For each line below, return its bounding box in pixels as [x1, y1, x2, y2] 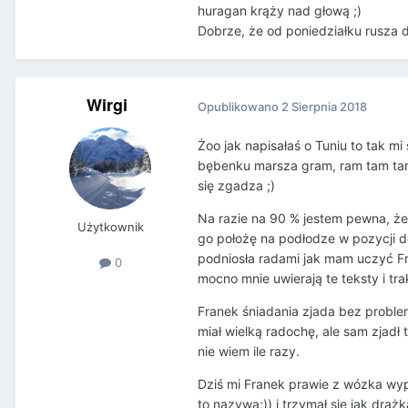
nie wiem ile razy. [198, 343, 300, 360]
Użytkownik [76, 219, 144, 235]
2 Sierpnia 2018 [281, 98, 367, 114]
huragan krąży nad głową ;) [198, 3, 362, 19]
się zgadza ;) [198, 178, 275, 194]
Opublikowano [198, 98, 281, 114]
